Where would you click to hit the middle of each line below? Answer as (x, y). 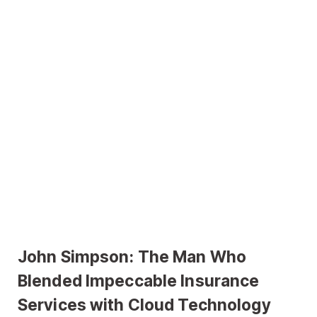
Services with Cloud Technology (144, 305)
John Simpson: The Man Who (132, 257)
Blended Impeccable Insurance (139, 281)
